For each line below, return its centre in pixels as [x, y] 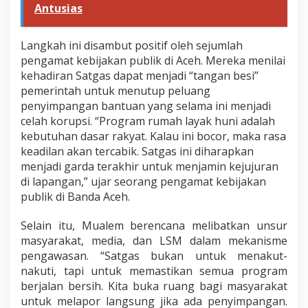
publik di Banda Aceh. [75, 197]
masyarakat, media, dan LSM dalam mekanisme [154, 241]
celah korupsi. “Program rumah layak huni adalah [148, 121]
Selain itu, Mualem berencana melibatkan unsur [154, 226]
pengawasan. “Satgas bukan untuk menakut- [154, 256]
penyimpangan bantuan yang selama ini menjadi [146, 106]
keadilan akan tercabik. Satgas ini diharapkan [137, 152]
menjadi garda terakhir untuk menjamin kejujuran [150, 167]
